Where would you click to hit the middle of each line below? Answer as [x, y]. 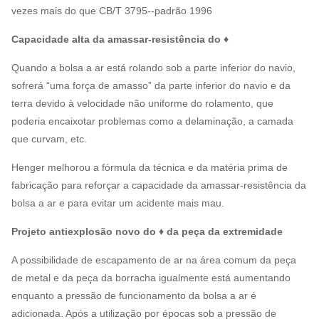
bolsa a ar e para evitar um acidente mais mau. [118, 203]
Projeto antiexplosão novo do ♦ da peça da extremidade [147, 232]
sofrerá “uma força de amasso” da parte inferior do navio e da [151, 86]
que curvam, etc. [49, 139]
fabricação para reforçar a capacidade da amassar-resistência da [159, 185]
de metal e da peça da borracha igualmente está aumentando [151, 278]
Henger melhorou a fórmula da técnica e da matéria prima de [150, 168]
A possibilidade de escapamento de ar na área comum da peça [154, 260]
